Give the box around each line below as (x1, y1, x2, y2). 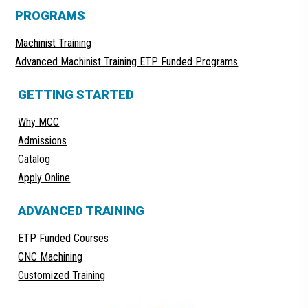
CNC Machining (18, 250, 83, 263)
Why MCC (18, 115, 60, 129)
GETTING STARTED (18, 87, 135, 102)
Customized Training (18, 269, 106, 282)
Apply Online (18, 171, 71, 184)
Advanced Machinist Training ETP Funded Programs (15, 55, 239, 68)
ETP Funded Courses (18, 232, 109, 245)
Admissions (18, 134, 67, 147)
